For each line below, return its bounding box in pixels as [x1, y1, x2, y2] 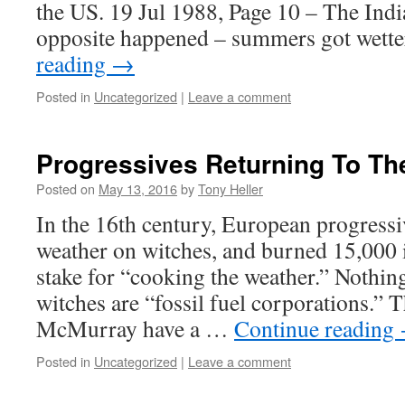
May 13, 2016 [99, 179, 177, 198]
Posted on [36, 179, 95, 198]
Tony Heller [198, 179, 263, 198]
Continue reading [234, 313, 400, 344]
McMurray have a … [36, 313, 234, 344]
